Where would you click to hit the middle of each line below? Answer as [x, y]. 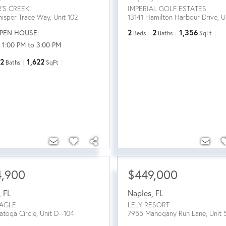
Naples [139, 193]
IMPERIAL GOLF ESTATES [167, 9]
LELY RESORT [148, 205]
